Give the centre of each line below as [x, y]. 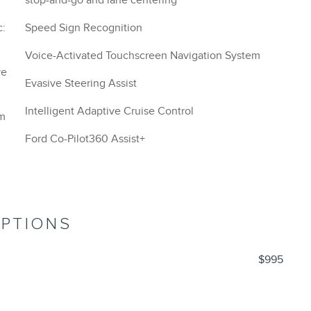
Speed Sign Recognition [84, 28]
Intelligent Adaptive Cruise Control [109, 111]
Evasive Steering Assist [81, 84]
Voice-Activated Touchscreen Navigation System [143, 56]
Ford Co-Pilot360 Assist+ [85, 139]
